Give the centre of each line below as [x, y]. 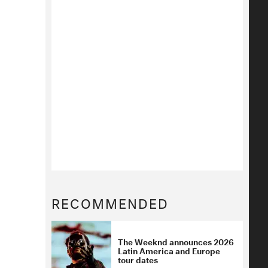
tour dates [138, 259]
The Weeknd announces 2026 [176, 241]
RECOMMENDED [110, 202]
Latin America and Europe [169, 250]
